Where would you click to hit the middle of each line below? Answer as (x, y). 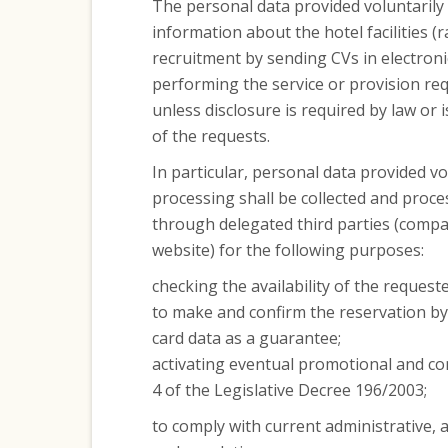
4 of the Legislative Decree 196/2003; (289, 390)
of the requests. (210, 136)
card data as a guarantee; (246, 338)
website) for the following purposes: (287, 250)
